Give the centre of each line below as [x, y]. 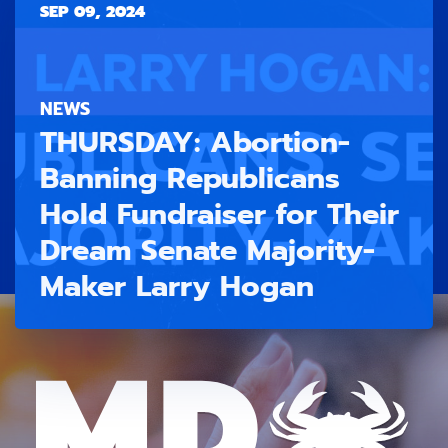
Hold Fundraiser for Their [219, 213]
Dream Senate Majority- [207, 249]
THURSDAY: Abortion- [195, 141]
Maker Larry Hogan [177, 285]
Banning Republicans [190, 177]
